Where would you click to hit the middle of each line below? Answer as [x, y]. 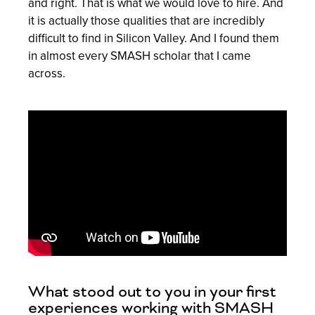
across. [47, 73]
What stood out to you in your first [152, 292]
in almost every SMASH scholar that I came [140, 56]
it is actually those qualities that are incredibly [146, 20]
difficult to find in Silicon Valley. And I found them [154, 38]
